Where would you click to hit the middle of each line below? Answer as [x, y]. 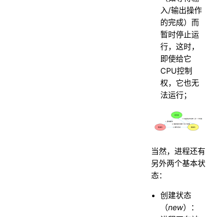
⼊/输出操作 [181, 10]
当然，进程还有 [178, 151]
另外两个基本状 [178, 163]
